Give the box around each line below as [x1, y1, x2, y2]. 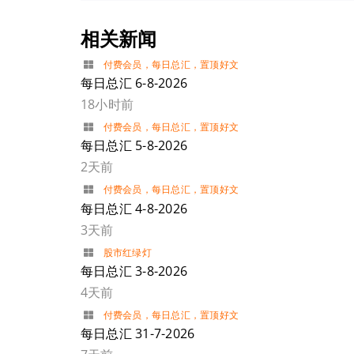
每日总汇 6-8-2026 [80, 73, 188, 92]
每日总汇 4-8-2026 [80, 199, 188, 217]
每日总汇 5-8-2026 [80, 137, 188, 155]
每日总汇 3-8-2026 [80, 262, 188, 281]
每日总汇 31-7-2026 [80, 325, 195, 343]
